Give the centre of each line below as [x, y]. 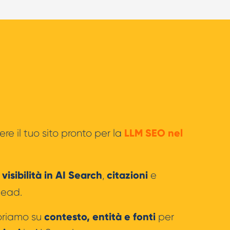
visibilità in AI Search [52, 175]
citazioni [127, 175]
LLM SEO [145, 133]
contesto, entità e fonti [100, 216]
